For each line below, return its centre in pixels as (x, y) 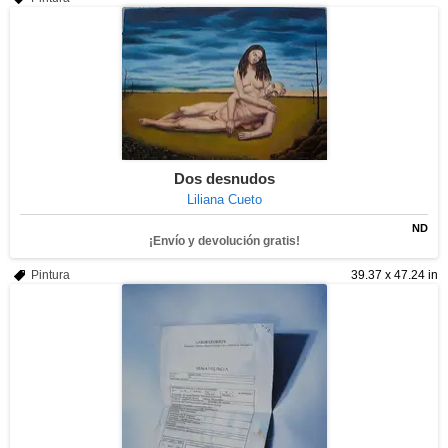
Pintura (50, 275)
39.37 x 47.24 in (394, 275)
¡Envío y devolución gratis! (224, 241)
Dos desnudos (224, 178)
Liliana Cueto (224, 199)
